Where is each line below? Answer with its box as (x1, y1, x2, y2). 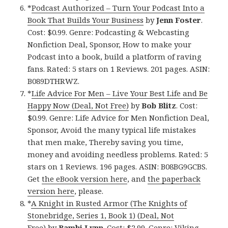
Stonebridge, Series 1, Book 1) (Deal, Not (27, 210, 175, 220)
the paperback (148, 173, 201, 184)
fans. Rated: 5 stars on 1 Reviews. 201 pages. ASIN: (27, 63, 210, 74)
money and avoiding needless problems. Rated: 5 (27, 149, 209, 159)
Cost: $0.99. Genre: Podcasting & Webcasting (27, 26, 190, 37)
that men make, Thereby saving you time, (27, 136, 184, 147)
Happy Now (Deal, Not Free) (27, 100, 129, 110)
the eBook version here (42, 173, 128, 184)
